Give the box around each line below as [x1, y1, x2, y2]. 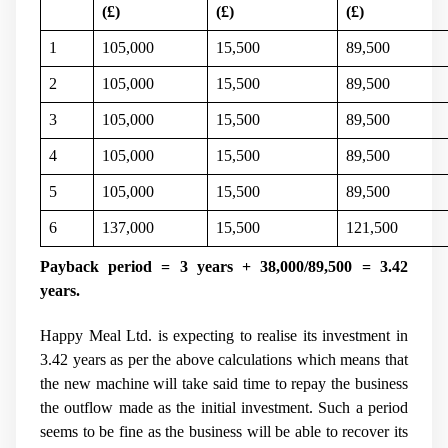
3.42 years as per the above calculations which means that [40, 350, 408, 368]
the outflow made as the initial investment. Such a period [40, 398, 408, 416]
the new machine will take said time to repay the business [40, 374, 408, 392]
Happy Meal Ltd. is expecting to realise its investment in [40, 326, 408, 344]
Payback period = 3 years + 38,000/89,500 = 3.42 [40, 257, 408, 275]
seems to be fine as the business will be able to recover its [40, 422, 408, 440]
